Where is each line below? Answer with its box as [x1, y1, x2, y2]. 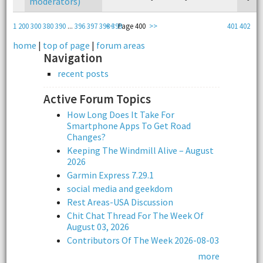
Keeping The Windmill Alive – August [67, 144, 214, 157]
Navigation [43, 50, 102, 66]
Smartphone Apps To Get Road [67, 120, 191, 132]
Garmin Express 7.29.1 [67, 169, 154, 181]
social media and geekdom [67, 183, 173, 195]
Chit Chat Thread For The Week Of [67, 210, 204, 222]
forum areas [96, 39, 145, 51]
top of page [42, 39, 90, 51]
